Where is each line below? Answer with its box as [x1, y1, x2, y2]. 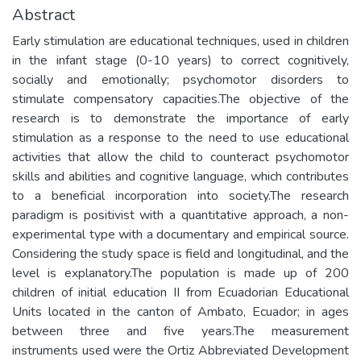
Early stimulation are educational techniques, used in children [12, 32, 349, 50]
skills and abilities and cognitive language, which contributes [12, 168, 349, 185]
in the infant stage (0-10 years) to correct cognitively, [12, 52, 349, 69]
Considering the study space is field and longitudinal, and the [12, 245, 349, 263]
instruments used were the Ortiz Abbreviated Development [12, 342, 349, 359]
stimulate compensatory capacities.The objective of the [12, 90, 349, 108]
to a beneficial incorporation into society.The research [12, 187, 349, 205]
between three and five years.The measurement [12, 322, 349, 340]
